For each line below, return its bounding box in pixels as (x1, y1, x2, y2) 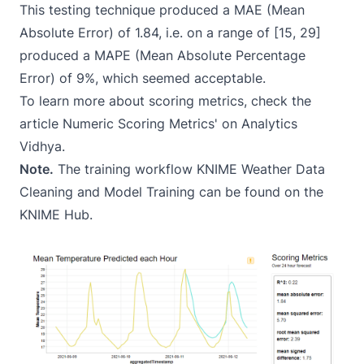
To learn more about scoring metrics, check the (19, 92, 311, 109)
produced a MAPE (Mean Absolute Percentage (19, 46, 305, 63)
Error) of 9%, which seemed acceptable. (19, 69, 266, 86)
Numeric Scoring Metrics (63, 115, 214, 132)
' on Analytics (214, 115, 297, 132)
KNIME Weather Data (197, 160, 325, 177)
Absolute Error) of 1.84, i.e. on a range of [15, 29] (19, 24, 321, 41)
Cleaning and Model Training (19, 183, 195, 200)
